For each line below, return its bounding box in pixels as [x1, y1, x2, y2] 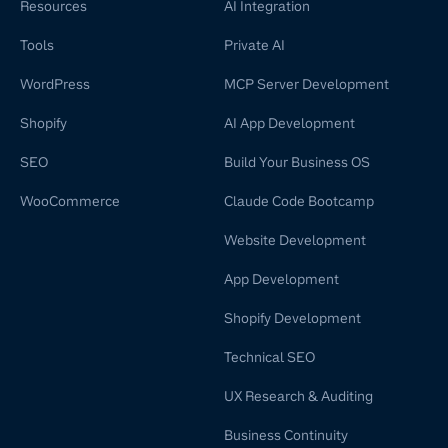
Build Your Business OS [224, 153, 370, 172]
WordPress [20, 75, 90, 94]
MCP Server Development [224, 75, 389, 94]
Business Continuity [224, 426, 348, 445]
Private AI [224, 36, 285, 55]
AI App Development [224, 114, 355, 133]
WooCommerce [20, 192, 120, 211]
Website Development [224, 231, 366, 250]
